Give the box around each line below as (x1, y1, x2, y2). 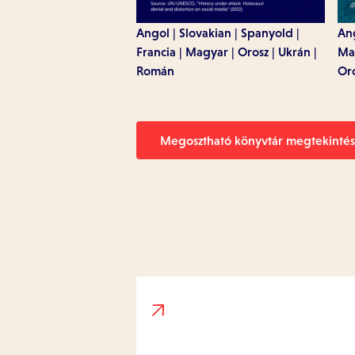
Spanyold (241, 25, 293, 40)
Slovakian (179, 25, 231, 40)
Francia (136, 44, 176, 59)
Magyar (185, 44, 228, 59)
